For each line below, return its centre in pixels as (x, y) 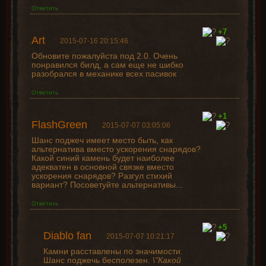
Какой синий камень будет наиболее (103, 158)
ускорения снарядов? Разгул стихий (102, 176)
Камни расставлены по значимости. (113, 251)
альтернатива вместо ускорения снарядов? (116, 149)
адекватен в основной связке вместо (102, 167)
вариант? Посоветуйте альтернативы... (107, 185)
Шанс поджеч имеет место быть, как (102, 140)
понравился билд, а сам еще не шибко (107, 65)
